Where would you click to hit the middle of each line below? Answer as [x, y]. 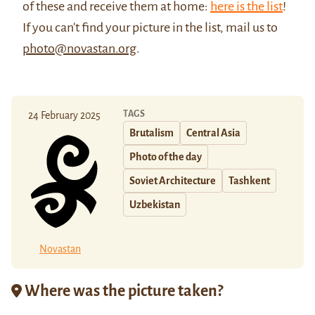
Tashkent [249, 180]
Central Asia [213, 133]
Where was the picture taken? [122, 291]
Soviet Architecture [173, 180]
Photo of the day [166, 156]
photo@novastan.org [79, 48]
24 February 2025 [64, 115]
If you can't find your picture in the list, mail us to [150, 27]
